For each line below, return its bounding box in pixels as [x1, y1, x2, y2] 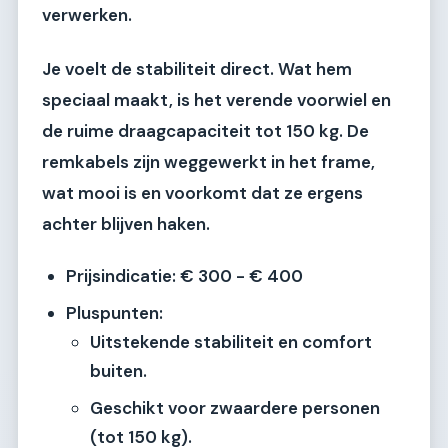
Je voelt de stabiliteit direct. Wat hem [42, 57, 352, 80]
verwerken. [42, 4, 132, 27]
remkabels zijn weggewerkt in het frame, [42, 150, 375, 173]
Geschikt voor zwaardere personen [90, 397, 380, 420]
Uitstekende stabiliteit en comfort [90, 331, 372, 354]
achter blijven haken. [42, 212, 210, 235]
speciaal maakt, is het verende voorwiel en [42, 88, 391, 111]
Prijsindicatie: [66, 265, 176, 288]
